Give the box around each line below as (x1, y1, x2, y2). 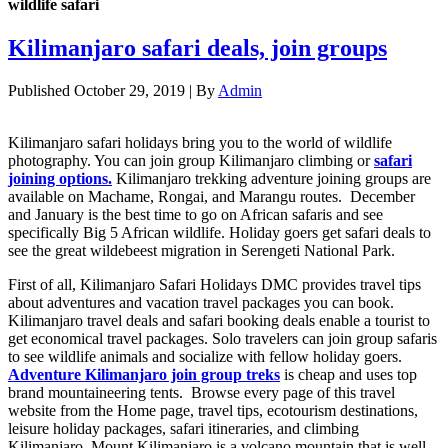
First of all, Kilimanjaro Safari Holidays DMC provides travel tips (8, 276, 421, 294)
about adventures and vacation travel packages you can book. (8, 294, 394, 312)
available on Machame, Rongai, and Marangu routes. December (8, 188, 415, 206)
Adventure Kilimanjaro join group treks (8, 366, 280, 384)
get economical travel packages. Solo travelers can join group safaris (8, 330, 437, 348)
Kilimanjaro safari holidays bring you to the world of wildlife (8, 134, 392, 152)
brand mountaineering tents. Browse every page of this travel (8, 384, 395, 402)
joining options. (8, 170, 112, 188)
